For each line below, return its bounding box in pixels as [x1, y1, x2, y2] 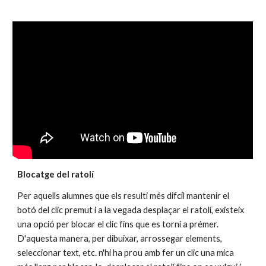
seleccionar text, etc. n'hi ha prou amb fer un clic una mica [17, 248, 235, 258]
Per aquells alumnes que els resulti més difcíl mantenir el [17, 191, 230, 201]
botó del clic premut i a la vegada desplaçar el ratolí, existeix [17, 205, 245, 216]
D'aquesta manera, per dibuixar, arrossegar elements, [17, 233, 223, 244]
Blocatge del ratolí [17, 169, 94, 180]
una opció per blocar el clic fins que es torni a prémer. [17, 219, 219, 230]
